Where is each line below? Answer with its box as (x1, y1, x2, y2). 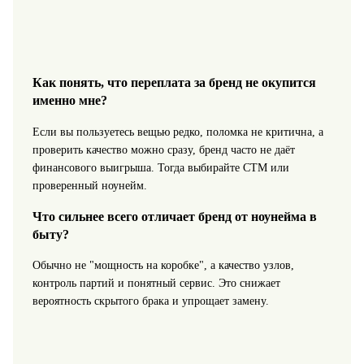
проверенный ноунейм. (32, 179, 147, 192)
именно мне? (32, 93, 107, 109)
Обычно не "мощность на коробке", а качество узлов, (32, 259, 294, 272)
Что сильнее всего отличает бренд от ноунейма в (32, 209, 317, 225)
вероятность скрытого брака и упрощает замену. (32, 295, 269, 308)
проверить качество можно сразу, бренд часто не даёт (32, 143, 295, 156)
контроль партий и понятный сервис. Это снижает (32, 277, 280, 290)
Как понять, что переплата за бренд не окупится (32, 75, 316, 91)
